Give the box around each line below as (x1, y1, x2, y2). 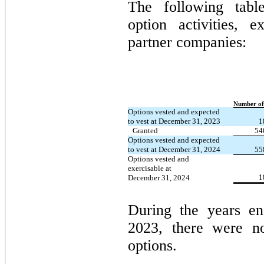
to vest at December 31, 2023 (128, 116, 220, 126)
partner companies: (128, 33, 246, 51)
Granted (133, 126, 158, 135)
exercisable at (128, 163, 171, 173)
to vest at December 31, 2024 (128, 144, 220, 154)
